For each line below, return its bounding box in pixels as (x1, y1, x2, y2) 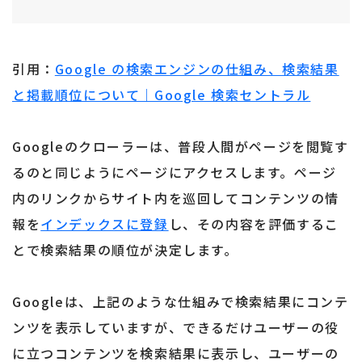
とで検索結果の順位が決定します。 (12, 240, 238, 260)
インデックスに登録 (40, 214, 169, 234)
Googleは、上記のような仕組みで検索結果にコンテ (12, 292, 349, 312)
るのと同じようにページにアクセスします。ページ (12, 162, 337, 183)
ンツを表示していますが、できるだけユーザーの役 (12, 318, 339, 338)
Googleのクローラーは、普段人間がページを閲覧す (12, 137, 349, 157)
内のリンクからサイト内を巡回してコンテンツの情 (12, 188, 339, 208)
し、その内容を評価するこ (168, 214, 339, 234)
